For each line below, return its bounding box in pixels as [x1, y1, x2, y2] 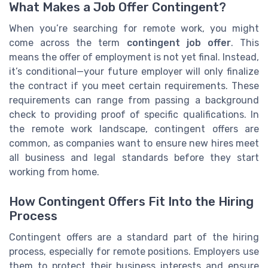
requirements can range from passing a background [9, 95, 259, 106]
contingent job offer [126, 37, 231, 49]
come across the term [9, 37, 127, 49]
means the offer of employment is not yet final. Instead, [9, 51, 259, 63]
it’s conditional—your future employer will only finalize [9, 66, 259, 78]
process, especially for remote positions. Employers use [9, 245, 259, 257]
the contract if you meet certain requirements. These [9, 80, 259, 92]
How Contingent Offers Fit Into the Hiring [9, 194, 254, 209]
